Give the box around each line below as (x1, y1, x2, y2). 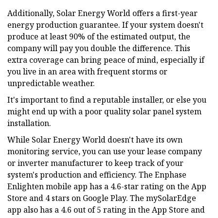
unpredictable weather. (7, 77, 95, 89)
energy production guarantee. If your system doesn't (7, 19, 203, 30)
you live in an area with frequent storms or (7, 66, 167, 77)
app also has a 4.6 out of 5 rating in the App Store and (7, 204, 205, 215)
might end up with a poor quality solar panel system (7, 106, 201, 117)
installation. (7, 117, 51, 128)
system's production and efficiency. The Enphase (7, 169, 186, 180)
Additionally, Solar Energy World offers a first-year (7, 7, 198, 18)
